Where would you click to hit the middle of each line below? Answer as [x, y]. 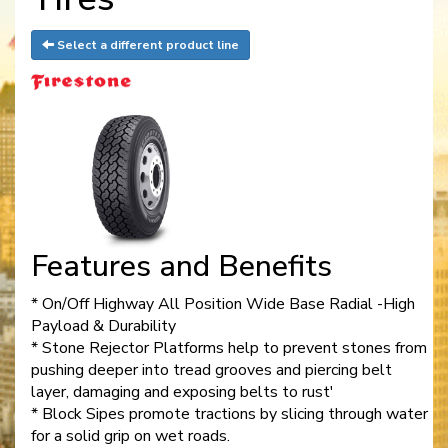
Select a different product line [146, 45]
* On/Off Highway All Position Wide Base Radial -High [223, 303]
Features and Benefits [181, 266]
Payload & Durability [103, 325]
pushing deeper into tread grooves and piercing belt [211, 369]
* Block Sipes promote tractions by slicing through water [229, 413]
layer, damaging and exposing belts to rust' [182, 391]
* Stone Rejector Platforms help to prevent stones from [229, 347]
